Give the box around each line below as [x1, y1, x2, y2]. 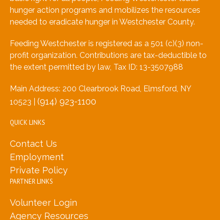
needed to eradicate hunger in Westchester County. [10, 17, 195, 27]
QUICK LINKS [10, 118, 45, 127]
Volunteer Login [10, 197, 77, 208]
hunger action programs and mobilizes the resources [10, 5, 200, 15]
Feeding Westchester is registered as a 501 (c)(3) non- [10, 39, 203, 49]
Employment [10, 152, 64, 163]
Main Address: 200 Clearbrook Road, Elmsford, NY [10, 84, 191, 94]
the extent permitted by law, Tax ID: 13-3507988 [10, 62, 183, 72]
